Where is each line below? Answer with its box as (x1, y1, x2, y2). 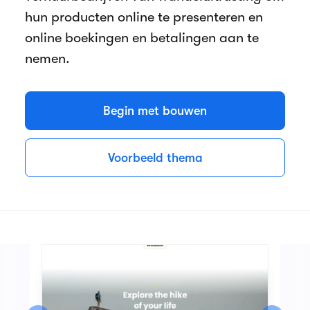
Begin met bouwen (103, 104, 207, 118)
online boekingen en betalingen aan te (25, 30, 259, 46)
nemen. (25, 51, 70, 66)
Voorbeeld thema (107, 151, 203, 165)
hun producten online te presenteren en (25, 9, 263, 25)
